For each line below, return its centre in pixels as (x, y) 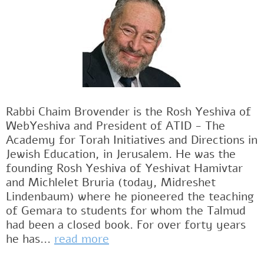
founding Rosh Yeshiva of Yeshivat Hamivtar (124, 169)
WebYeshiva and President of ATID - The (115, 126)
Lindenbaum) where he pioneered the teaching (130, 197)
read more (82, 239)
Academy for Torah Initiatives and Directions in (132, 140)
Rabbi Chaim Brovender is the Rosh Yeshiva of (128, 112)
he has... (30, 239)
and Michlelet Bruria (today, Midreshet (111, 183)
